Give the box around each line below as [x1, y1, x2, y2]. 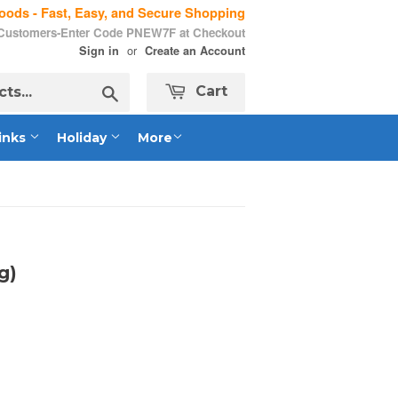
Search [117, 82, 160, 100]
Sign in [79, 43, 119, 59]
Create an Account [145, 43, 245, 59]
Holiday [57, 130, 110, 146]
